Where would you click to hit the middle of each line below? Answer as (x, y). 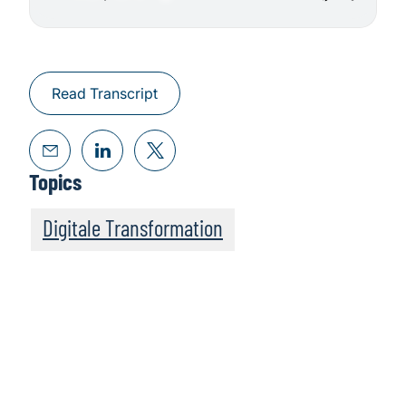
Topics (55, 182)
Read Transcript (105, 94)
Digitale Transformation (133, 228)
